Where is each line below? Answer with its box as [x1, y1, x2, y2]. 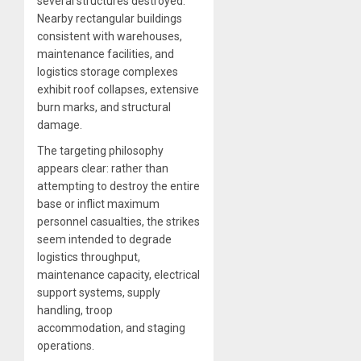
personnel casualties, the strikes [37, 214, 200, 228]
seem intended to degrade [37, 232, 172, 246]
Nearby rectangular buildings [37, 11, 182, 25]
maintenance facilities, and [37, 47, 174, 60]
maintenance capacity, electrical [37, 268, 200, 281]
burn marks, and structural [37, 100, 171, 114]
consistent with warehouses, [37, 29, 182, 43]
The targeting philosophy [37, 143, 164, 157]
